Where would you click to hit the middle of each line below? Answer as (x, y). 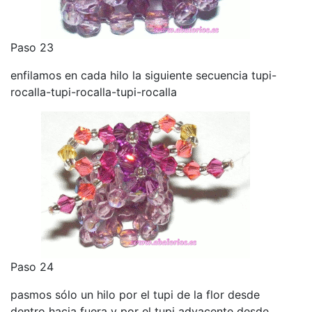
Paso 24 (32, 267)
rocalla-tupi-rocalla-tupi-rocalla (94, 92)
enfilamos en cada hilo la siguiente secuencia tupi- (143, 76)
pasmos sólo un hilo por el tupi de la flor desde (135, 295)
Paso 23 (32, 48)
